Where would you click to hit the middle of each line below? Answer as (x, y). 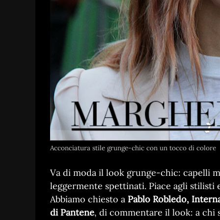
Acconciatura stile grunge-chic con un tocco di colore (133, 148)
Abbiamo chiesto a (89, 199)
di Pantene (72, 213)
